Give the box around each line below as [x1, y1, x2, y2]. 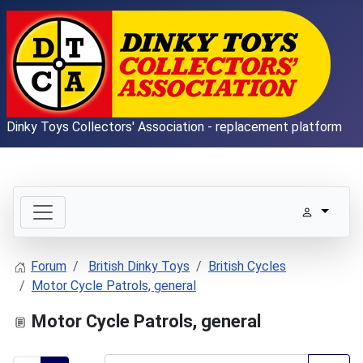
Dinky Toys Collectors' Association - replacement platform [6, 119, 342, 135]
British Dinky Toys [88, 258, 190, 275]
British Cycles [208, 258, 286, 275]
